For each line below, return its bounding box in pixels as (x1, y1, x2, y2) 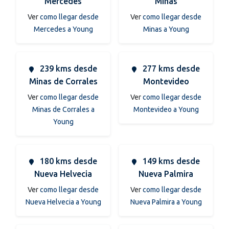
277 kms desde (141, 63, 200, 73)
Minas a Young (143, 25, 189, 33)
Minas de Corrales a (32, 105, 95, 113)
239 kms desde (38, 63, 97, 73)
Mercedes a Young (33, 25, 93, 33)
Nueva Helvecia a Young (25, 197, 101, 206)
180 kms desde (38, 156, 97, 166)
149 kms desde (141, 156, 200, 166)
